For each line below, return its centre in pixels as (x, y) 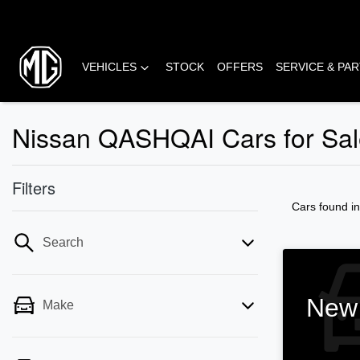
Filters (34, 188)
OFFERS (240, 67)
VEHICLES (109, 67)
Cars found (321, 207)
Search (63, 242)
